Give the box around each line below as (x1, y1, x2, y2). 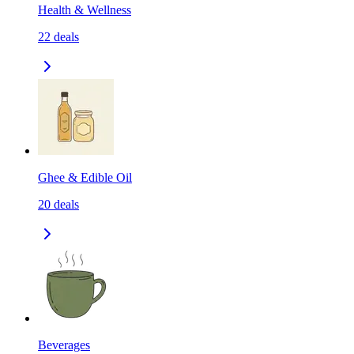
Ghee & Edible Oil (38, 171, 132, 185)
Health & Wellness (38, 3, 131, 17)
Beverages (38, 338, 90, 352)
